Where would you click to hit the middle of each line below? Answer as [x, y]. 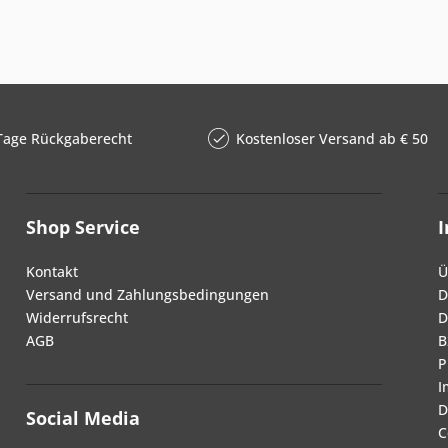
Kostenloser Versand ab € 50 [331, 138]
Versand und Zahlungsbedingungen [147, 294]
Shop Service [83, 227]
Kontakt [52, 271]
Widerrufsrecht [77, 317]
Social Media [83, 418]
